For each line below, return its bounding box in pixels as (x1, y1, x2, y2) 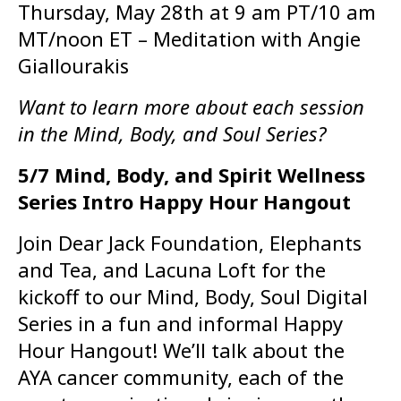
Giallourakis (18, 52, 129, 80)
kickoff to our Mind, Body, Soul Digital (18, 283, 368, 311)
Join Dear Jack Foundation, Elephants (18, 229, 362, 257)
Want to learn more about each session (18, 93, 364, 121)
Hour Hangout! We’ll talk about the (18, 337, 345, 364)
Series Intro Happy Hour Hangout (18, 188, 351, 216)
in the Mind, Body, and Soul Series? (18, 120, 326, 148)
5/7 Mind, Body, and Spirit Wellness (18, 161, 365, 189)
